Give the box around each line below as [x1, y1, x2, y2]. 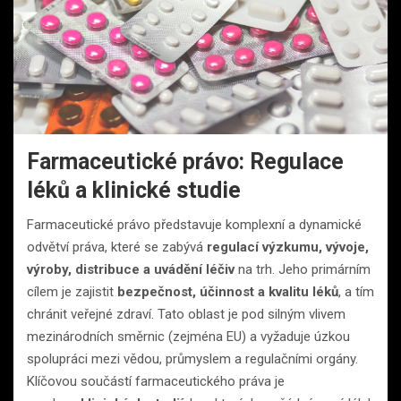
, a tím [338, 283, 374, 300]
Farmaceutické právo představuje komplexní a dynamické [27, 216, 362, 233]
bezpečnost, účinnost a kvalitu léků [117, 283, 338, 300]
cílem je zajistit [27, 283, 117, 300]
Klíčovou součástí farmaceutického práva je [27, 372, 285, 389]
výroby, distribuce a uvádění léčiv [27, 260, 235, 277]
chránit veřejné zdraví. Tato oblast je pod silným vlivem [27, 305, 346, 322]
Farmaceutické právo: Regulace [27, 148, 344, 175]
